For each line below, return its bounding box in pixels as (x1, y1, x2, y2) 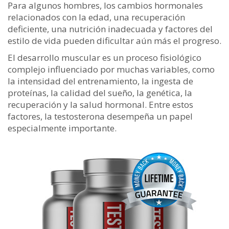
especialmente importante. (8, 122, 117, 134)
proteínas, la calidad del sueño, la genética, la (8, 87, 192, 99)
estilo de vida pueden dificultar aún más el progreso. (8, 35, 221, 47)
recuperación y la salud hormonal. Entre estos (8, 99, 193, 110)
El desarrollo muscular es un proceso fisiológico (8, 52, 201, 63)
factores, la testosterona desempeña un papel (8, 110, 193, 122)
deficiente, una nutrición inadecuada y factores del (8, 23, 213, 35)
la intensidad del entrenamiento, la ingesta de (8, 75, 193, 87)
